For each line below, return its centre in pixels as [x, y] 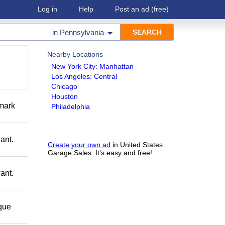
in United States [137, 145]
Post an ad [132, 9]
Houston [65, 96]
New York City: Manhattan [92, 66]
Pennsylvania [82, 32]
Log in [47, 9]
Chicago [64, 86]
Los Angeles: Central [84, 76]
